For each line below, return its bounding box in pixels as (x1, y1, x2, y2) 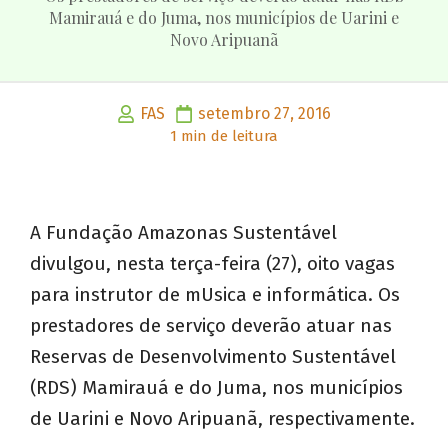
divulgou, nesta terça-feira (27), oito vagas (30, 252, 395, 276)
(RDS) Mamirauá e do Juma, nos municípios (30, 376, 403, 400)
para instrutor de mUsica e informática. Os (30, 283, 400, 307)
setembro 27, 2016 (198, 104, 331, 124)
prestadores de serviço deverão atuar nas (30, 314, 392, 338)
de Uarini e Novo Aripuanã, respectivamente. (30, 407, 415, 431)
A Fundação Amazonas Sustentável (30, 221, 337, 245)
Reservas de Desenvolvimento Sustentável (30, 345, 396, 369)
